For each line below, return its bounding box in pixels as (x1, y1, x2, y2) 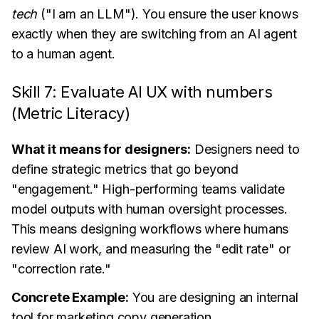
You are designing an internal (128, 290, 298, 305)
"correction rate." (11, 261, 111, 276)
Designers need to (190, 142, 300, 157)
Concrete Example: (11, 290, 129, 305)
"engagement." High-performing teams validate (11, 182, 286, 197)
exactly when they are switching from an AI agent (11, 26, 297, 41)
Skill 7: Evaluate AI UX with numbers (11, 83, 273, 101)
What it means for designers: (11, 142, 191, 157)
